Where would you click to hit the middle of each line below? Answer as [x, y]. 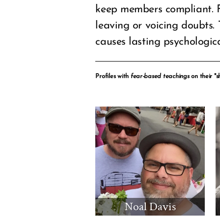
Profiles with [113, 77]
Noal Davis [150, 206]
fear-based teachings [160, 77]
